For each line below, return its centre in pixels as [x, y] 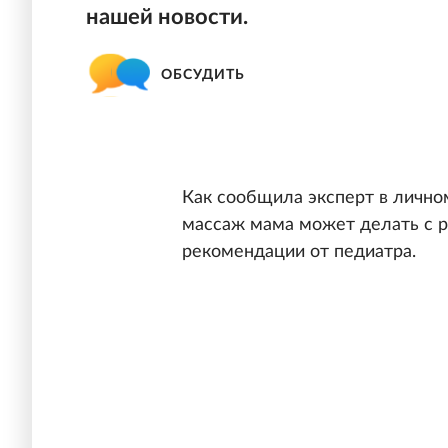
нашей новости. [167, 17]
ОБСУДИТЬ [203, 74]
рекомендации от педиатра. [299, 252]
